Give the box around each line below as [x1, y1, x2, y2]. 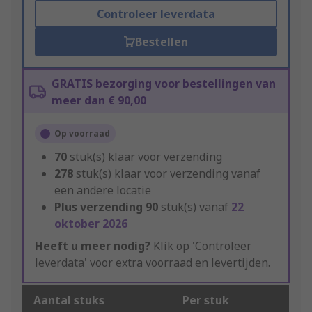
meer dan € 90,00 [52, 93, 146, 109]
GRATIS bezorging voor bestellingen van [52, 76, 276, 92]
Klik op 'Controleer [150, 238, 251, 254]
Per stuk [182, 292, 229, 309]
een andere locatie [54, 182, 151, 198]
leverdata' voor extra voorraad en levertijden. [35, 255, 270, 271]
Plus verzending [54, 199, 143, 215]
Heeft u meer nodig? [35, 238, 150, 254]
